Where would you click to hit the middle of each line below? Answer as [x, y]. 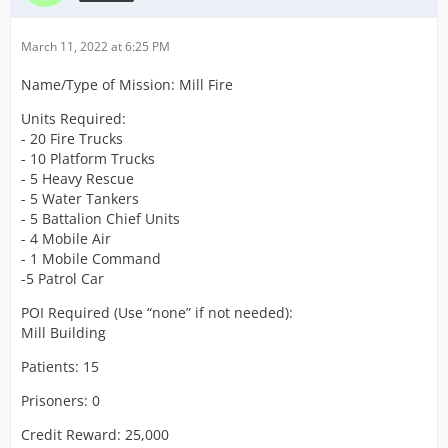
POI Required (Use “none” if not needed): [157, 312]
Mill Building [63, 332]
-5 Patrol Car [62, 278]
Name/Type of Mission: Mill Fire [127, 84]
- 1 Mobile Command [91, 258]
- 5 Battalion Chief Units [100, 218]
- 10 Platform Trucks [88, 158]
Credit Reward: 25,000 [95, 434]
